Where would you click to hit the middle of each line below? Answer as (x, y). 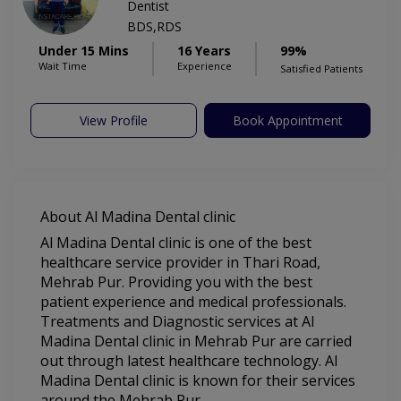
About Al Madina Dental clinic (138, 217)
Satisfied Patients (321, 69)
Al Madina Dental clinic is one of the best (176, 243)
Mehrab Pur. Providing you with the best (176, 282)
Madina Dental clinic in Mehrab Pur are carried (196, 341)
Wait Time (63, 66)
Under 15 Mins (84, 51)
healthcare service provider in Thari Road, (180, 263)
